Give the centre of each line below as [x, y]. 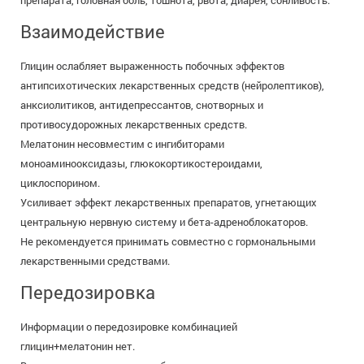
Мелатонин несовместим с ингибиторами [122, 144]
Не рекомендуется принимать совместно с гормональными [168, 241]
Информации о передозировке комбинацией [129, 327]
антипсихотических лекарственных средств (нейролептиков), [172, 85]
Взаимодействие [93, 31]
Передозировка [88, 292]
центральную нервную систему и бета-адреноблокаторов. [164, 222]
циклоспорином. [60, 183]
